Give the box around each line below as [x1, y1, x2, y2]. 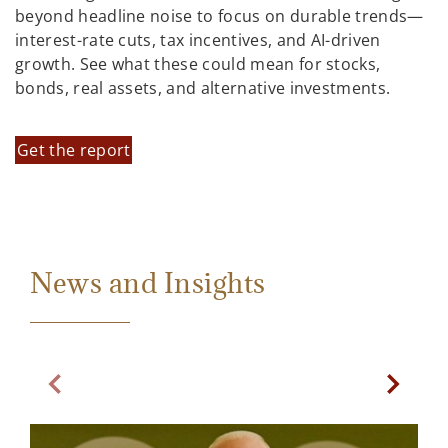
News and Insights [30, 264, 266, 301]
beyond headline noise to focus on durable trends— [15, 5, 424, 28]
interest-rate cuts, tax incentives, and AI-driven [15, 29, 381, 52]
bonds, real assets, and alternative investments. [15, 77, 391, 100]
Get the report [17, 138, 131, 161]
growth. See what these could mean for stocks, [15, 53, 381, 76]
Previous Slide [53, 383, 160, 406]
